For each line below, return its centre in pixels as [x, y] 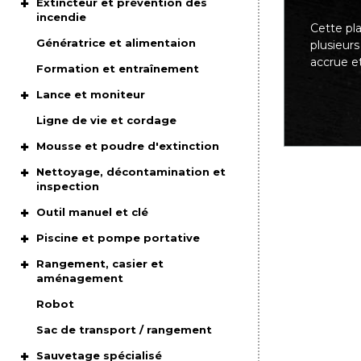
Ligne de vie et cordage [107, 120]
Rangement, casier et [100, 263]
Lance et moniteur [91, 94]
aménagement [80, 278]
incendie [62, 17]
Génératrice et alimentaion [116, 43]
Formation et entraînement [118, 68]
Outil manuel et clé [93, 212]
